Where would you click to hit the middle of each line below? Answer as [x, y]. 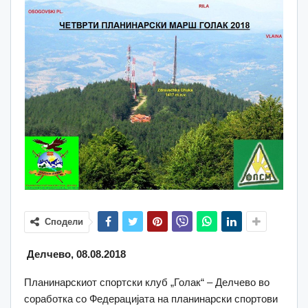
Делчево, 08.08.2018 [75, 254]
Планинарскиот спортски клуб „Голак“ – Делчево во [147, 282]
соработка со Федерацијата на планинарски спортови [151, 298]
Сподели [64, 221]
